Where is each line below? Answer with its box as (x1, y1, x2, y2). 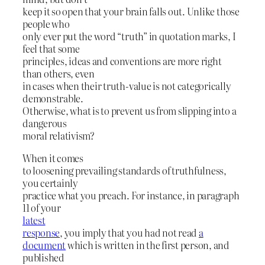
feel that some (22, 41, 80, 56)
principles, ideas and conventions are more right (22, 54, 222, 69)
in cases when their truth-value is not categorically (22, 79, 231, 93)
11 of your (22, 200, 61, 215)
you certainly (22, 175, 78, 190)
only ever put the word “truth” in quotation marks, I (22, 29, 236, 44)
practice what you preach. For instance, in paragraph (22, 188, 240, 202)
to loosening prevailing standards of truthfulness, (22, 163, 227, 177)
